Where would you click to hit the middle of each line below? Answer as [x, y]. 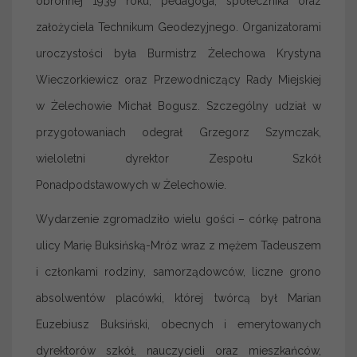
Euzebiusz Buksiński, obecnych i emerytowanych [178, 324]
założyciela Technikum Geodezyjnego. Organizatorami [178, 27]
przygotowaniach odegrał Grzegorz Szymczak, [178, 132]
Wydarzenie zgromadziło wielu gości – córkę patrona [178, 219]
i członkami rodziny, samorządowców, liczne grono [178, 272]
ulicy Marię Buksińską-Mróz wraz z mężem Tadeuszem [178, 245]
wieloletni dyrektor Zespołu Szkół [178, 159]
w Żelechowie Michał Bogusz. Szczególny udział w [178, 106]
